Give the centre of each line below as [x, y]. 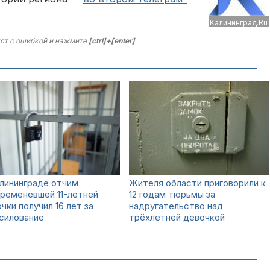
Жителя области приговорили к [197, 183]
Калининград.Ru [239, 23]
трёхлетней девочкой [177, 217]
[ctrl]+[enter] [112, 41]
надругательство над [176, 206]
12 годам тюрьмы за [172, 194]
